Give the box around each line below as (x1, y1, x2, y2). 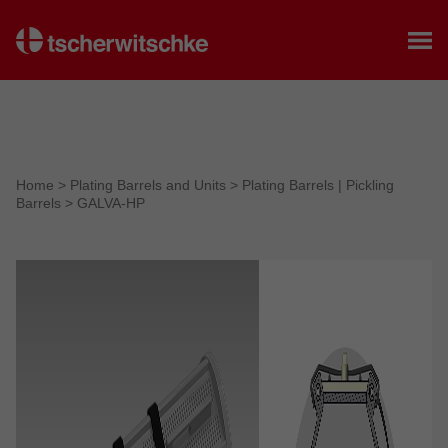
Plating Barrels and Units (70, 177, 230, 193)
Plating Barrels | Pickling (242, 177, 394, 193)
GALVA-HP (77, 195, 145, 211)
